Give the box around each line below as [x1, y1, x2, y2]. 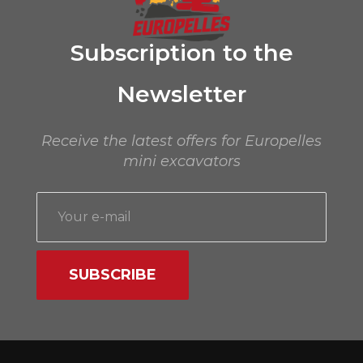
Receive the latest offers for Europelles [41, 131, 322, 150]
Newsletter [117, 79, 246, 108]
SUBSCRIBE [68, 265, 156, 284]
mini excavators [122, 152, 241, 170]
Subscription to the [70, 38, 293, 66]
